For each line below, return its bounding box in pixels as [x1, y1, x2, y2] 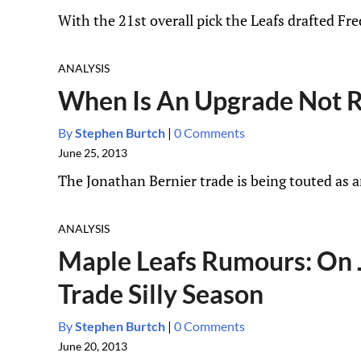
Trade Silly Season [58, 278, 263, 309]
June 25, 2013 [58, 146, 127, 160]
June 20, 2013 [58, 339, 127, 353]
